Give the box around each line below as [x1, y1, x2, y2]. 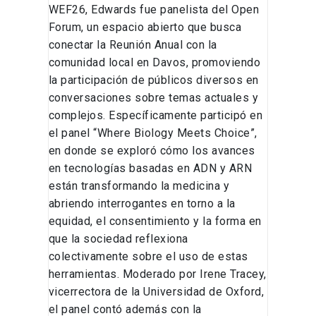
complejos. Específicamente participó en [48, 109, 263, 123]
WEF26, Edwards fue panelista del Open [48, 3, 260, 17]
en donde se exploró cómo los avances [48, 144, 255, 158]
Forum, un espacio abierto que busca [48, 20, 242, 35]
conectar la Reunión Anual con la [48, 38, 217, 52]
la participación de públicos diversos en [48, 73, 259, 87]
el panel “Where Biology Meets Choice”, [48, 126, 257, 140]
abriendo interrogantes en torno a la [48, 197, 236, 211]
